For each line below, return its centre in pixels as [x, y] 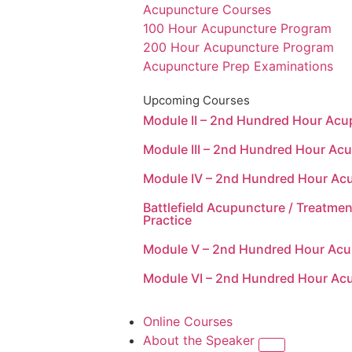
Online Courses [188, 321]
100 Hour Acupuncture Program [237, 28]
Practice [167, 220]
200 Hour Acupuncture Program [238, 47]
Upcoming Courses [196, 100]
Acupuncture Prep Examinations [238, 66]
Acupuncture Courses [207, 9]
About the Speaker [201, 340]
